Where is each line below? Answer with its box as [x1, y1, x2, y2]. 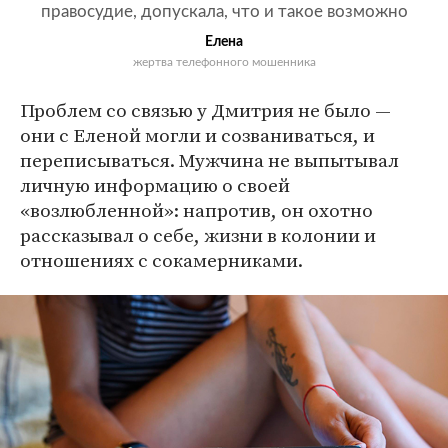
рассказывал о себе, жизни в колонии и [20, 222, 376, 249]
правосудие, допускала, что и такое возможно [40, 3, 408, 21]
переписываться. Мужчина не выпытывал [20, 147, 399, 174]
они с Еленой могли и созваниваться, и [20, 122, 375, 149]
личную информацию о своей [20, 172, 290, 199]
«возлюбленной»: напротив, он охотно [20, 197, 373, 224]
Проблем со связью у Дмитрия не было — [20, 97, 391, 124]
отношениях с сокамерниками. [20, 247, 303, 274]
